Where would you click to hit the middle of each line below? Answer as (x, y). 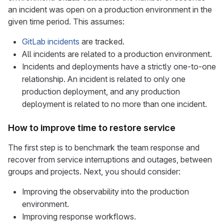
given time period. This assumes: (66, 21)
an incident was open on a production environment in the (110, 9)
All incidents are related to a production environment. (117, 54)
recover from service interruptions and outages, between (110, 159)
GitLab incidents (51, 41)
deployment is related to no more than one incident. (114, 104)
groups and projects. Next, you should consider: (94, 171)
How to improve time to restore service (92, 128)
